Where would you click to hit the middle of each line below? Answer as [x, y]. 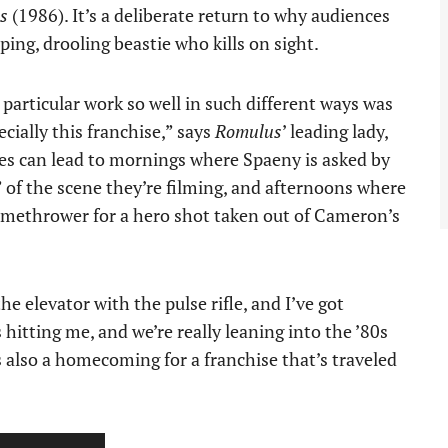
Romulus [248, 131]
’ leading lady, [335, 131]
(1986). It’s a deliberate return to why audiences [199, 15]
